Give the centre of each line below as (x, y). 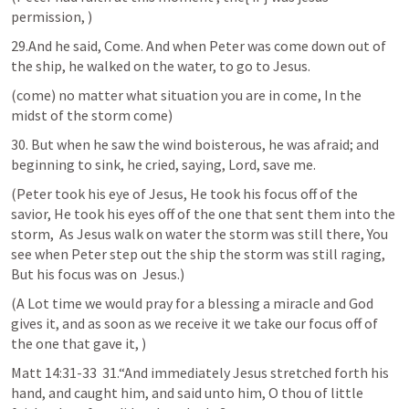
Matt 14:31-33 (54, 372)
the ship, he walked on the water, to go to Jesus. (161, 66)
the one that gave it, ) (79, 343)
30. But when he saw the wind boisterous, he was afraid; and (195, 144)
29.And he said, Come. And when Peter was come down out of (199, 46)
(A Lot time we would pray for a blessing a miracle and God (192, 303)
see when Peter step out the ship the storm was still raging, (198, 254)
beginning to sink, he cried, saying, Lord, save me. (163, 164)
